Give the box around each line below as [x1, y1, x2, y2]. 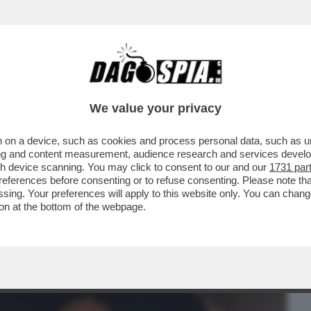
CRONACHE [149, 80, 207, 96]
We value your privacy [90, 101, 221, 115]
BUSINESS [10, 80, 63, 96]
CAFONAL [81, 80, 131, 96]
